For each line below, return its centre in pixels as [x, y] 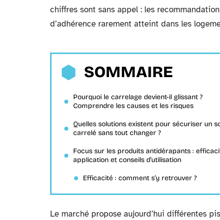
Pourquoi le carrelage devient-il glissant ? [138, 97]
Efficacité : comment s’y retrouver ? [140, 178]
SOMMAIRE [128, 72]
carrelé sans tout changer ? [117, 133]
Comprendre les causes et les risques [133, 106]
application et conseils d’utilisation [127, 160]
